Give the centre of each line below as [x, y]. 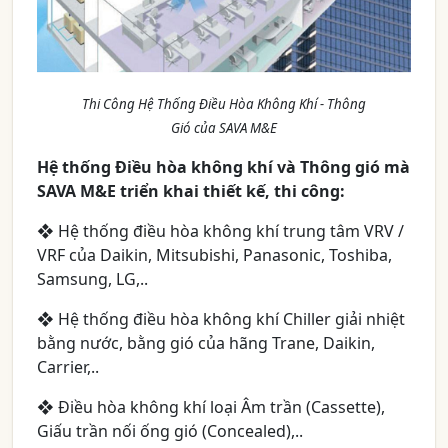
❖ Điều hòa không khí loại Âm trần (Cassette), [211, 407]
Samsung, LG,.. [92, 279]
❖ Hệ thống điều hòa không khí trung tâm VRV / [220, 231]
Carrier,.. [68, 367]
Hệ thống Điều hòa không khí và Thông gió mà [223, 167]
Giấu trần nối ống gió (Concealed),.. [170, 431]
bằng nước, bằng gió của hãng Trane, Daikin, [206, 343]
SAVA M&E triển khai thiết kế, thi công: [191, 191]
